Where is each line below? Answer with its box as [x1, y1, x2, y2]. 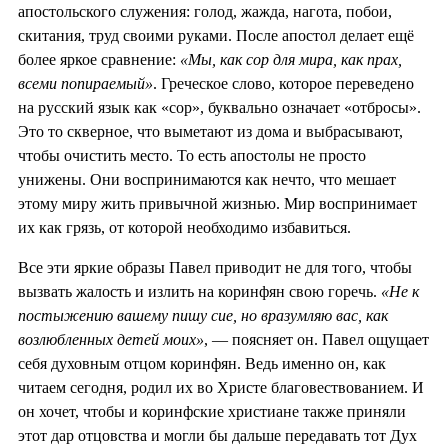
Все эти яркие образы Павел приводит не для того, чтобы [18, 259, 412, 277]
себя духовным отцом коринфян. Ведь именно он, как [18, 355, 386, 373]
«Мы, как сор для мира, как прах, [180, 51, 402, 69]
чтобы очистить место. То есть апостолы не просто [18, 147, 366, 165]
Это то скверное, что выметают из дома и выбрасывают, [18, 123, 403, 141]
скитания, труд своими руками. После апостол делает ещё [18, 27, 414, 45]
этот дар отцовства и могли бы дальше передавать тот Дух [18, 427, 417, 445]
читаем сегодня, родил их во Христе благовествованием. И [18, 379, 424, 397]
